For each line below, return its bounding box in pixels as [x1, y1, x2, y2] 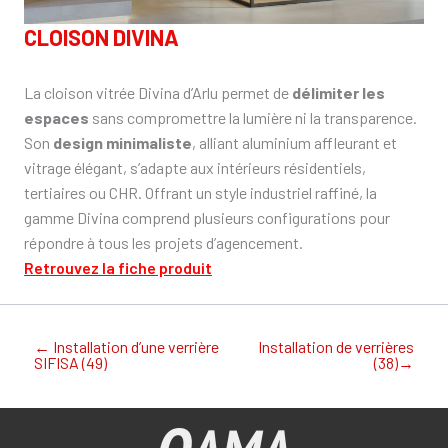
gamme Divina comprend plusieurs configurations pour [24, 208, 390, 228]
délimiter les [292, 83, 385, 103]
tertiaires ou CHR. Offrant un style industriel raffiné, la [24, 183, 377, 203]
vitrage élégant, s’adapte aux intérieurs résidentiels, [24, 158, 366, 178]
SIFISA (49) [34, 353, 107, 373]
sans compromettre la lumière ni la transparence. [89, 108, 417, 128]
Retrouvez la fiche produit [24, 258, 212, 278]
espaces [24, 108, 89, 128]
